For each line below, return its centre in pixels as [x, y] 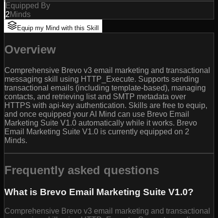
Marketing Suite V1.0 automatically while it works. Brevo [101, 123]
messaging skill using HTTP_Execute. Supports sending [102, 79]
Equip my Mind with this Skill [58, 28]
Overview [30, 50]
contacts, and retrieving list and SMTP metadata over [95, 97]
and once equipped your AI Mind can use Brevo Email [97, 114]
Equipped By [28, 6]
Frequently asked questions [82, 170]
